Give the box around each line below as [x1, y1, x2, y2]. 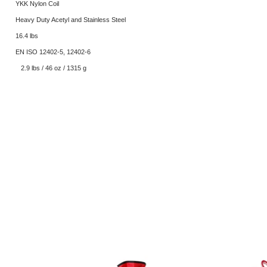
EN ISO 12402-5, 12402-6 [15, 48, 91, 55]
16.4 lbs [15, 32, 38, 39]
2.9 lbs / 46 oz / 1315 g [21, 64, 86, 72]
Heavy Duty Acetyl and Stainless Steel [15, 16, 126, 23]
